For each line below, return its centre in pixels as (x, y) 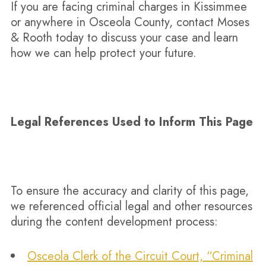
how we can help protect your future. (103, 53)
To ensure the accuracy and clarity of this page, (129, 191)
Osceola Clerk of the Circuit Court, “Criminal (140, 256)
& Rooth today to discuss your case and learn (124, 38)
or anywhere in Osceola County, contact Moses (130, 22)
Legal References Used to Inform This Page (132, 122)
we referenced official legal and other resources (131, 206)
